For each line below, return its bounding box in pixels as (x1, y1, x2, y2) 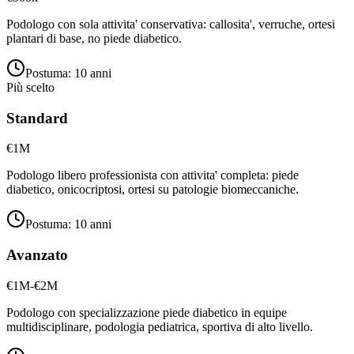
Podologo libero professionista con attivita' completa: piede (6, 168, 299, 183)
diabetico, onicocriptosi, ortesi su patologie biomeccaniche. (6, 183, 299, 197)
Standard (6, 109, 68, 126)
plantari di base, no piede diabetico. (6, 31, 182, 45)
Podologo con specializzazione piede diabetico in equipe (6, 305, 287, 319)
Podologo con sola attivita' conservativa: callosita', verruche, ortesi (6, 17, 335, 31)
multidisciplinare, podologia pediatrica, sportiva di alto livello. (6, 319, 313, 333)
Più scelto (6, 80, 55, 94)
